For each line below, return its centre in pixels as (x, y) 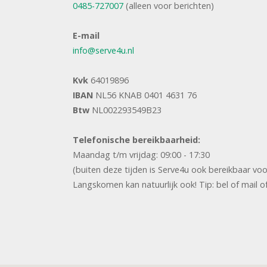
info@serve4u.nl (103, 51)
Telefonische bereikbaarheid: (136, 140)
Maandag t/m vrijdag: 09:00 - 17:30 (141, 155)
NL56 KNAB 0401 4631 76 (146, 95)
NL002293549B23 (127, 110)
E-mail (86, 36)
